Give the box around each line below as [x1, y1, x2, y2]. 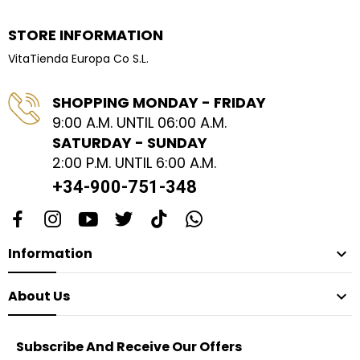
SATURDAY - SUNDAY [52, 133, 207, 153]
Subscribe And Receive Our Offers [16, 337, 242, 357]
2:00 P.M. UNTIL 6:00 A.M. [52, 153, 216, 174]
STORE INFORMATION [8, 25, 163, 46]
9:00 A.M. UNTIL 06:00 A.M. [52, 112, 227, 133]
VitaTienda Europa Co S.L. [8, 51, 149, 67]
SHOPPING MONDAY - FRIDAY [52, 92, 266, 113]
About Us [8, 287, 70, 306]
